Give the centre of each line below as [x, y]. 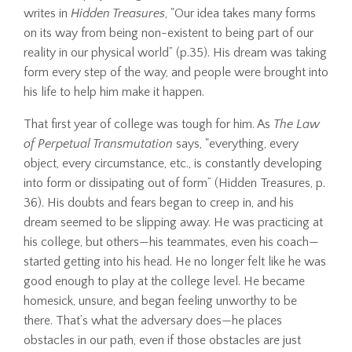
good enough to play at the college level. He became [164, 281]
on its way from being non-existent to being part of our [169, 33]
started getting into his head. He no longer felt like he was [175, 261]
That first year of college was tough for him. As [148, 124]
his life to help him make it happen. [114, 92]
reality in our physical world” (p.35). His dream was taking [175, 52]
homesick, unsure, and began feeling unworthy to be [160, 301]
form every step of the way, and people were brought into [176, 72]
